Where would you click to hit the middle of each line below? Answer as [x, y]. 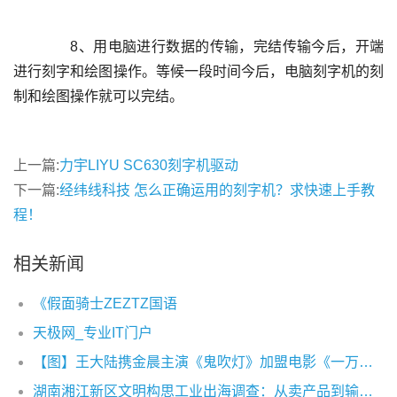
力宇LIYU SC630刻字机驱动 [149, 165]
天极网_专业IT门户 [93, 333]
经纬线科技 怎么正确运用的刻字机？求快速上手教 [217, 190]
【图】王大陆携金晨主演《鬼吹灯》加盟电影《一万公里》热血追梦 [366, 362]
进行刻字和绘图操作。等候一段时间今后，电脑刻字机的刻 [198, 71]
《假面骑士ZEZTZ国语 [105, 304]
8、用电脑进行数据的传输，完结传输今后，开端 [28, 47]
